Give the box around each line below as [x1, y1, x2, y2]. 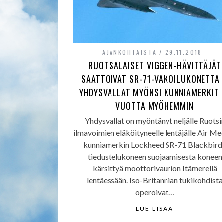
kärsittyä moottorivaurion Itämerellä [92, 164, 217, 173]
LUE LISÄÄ [135, 205, 174, 212]
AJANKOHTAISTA [102, 48, 157, 56]
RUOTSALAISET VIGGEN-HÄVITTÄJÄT [88, 59, 221, 72]
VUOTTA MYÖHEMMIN [115, 99, 194, 112]
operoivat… [135, 187, 174, 197]
